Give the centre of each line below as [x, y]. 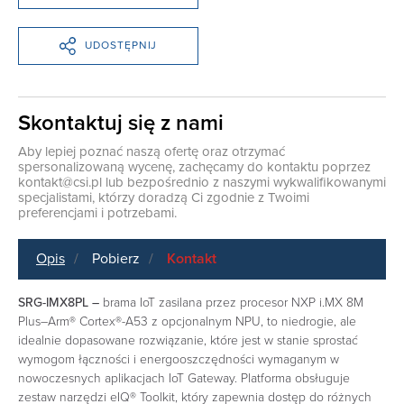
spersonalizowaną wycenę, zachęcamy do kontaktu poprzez [194, 166]
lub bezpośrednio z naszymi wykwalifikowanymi [244, 182]
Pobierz [116, 258]
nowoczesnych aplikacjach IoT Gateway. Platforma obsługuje [184, 378]
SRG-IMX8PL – [60, 302]
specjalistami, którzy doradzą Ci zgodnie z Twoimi [164, 197]
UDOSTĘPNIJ [121, 46]
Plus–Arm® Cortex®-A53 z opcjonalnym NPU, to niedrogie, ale [187, 321]
